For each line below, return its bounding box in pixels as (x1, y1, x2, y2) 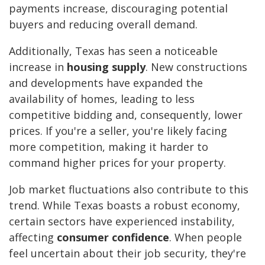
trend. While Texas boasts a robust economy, (9, 198, 240, 213)
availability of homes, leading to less (9, 92, 195, 106)
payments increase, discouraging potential (9, 1, 228, 16)
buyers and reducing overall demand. (9, 17, 198, 32)
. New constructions (146, 60, 247, 75)
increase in (9, 60, 67, 75)
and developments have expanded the (9, 76, 203, 91)
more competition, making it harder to (9, 140, 208, 154)
